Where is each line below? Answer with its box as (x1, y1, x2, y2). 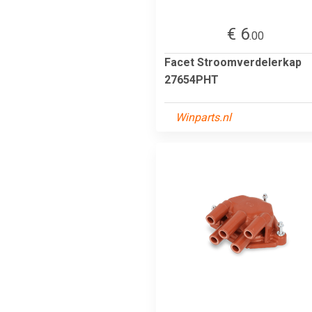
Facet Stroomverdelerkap (164, 55, 302, 69)
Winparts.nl (175, 110, 231, 124)
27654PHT (164, 72, 219, 86)
